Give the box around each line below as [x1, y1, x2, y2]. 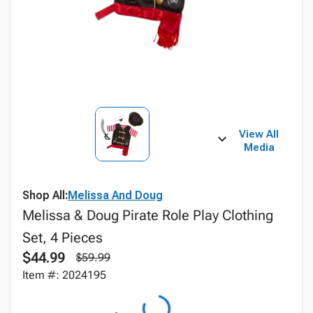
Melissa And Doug [68, 189, 163, 202]
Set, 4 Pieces [22, 229, 103, 246]
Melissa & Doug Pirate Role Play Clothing [22, 207, 273, 224]
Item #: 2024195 [22, 268, 106, 282]
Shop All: [22, 189, 68, 202]
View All [239, 128, 279, 140]
